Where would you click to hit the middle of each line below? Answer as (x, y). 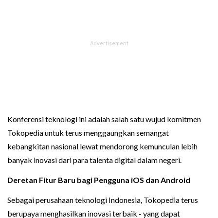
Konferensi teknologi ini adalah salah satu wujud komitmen (104, 119)
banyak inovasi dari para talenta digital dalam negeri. (95, 160)
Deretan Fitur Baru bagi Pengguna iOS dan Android (99, 180)
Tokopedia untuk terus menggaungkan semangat (88, 132)
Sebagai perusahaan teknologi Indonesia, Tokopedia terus (103, 200)
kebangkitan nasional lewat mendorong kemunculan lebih (102, 146)
